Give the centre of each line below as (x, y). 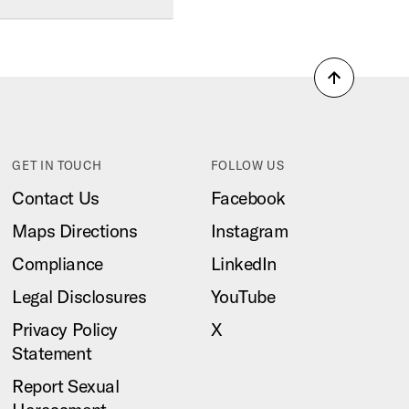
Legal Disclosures (79, 296)
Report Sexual (66, 386)
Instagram (249, 231)
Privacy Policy (65, 329)
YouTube (243, 296)
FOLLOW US (247, 165)
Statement (52, 353)
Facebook (248, 198)
